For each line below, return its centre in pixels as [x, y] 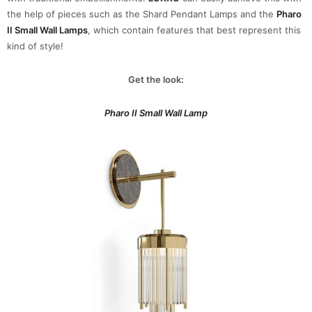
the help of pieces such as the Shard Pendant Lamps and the [142, 14]
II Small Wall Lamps [47, 30]
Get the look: [156, 80]
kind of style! [35, 46]
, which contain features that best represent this [194, 30]
